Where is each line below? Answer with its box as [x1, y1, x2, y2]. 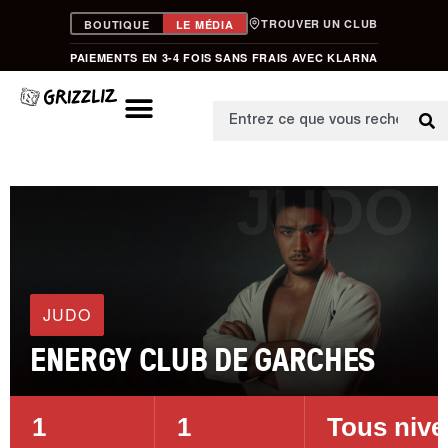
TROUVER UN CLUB [261, 16, 379, 31]
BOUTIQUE [84, 16, 150, 32]
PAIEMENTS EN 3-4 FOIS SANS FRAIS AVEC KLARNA [69, 50, 379, 65]
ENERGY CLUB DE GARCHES [30, 336, 375, 381]
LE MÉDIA [175, 16, 234, 32]
